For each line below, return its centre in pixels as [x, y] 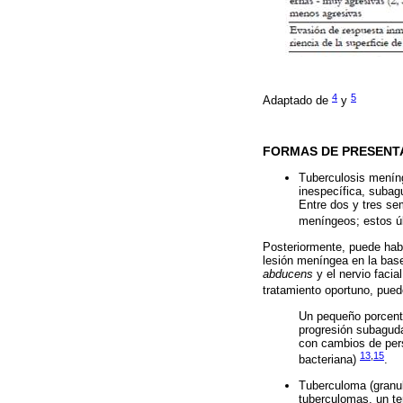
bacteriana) [329, 360]
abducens [288, 273]
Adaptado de [297, 101]
